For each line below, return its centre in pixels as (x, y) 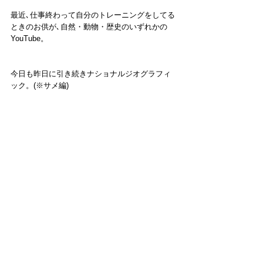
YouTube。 (29, 39)
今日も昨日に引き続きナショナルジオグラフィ (91, 74)
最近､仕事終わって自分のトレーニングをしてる (93, 15)
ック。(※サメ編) (40, 86)
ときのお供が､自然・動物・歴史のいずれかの (89, 27)
